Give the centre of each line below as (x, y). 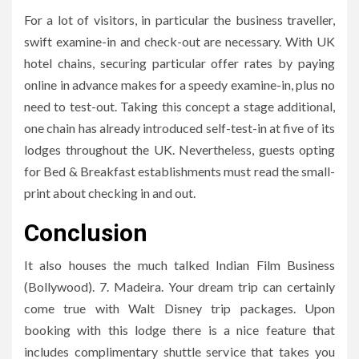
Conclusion (86, 232)
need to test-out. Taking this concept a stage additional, (179, 106)
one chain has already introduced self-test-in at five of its (179, 127)
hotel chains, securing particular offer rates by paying (179, 63)
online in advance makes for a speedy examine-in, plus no (179, 84)
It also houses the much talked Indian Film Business (179, 264)
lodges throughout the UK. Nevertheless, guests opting (179, 149)
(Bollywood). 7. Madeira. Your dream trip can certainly (179, 286)
